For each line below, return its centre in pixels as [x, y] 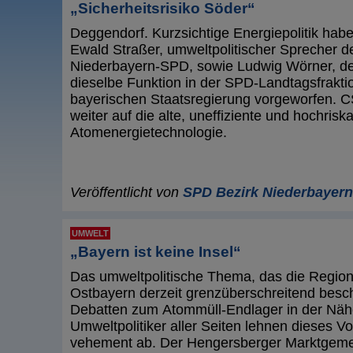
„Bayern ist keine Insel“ [156, 252]
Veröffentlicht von [126, 193]
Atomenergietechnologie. [149, 133]
